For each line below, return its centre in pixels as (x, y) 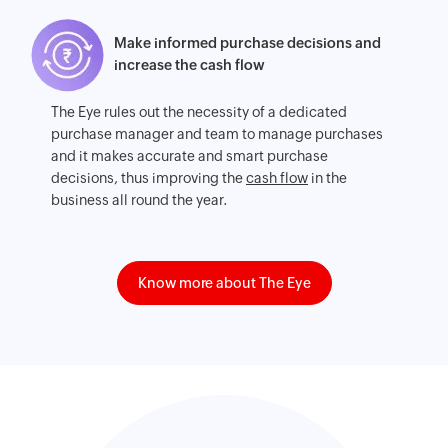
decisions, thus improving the (148, 178)
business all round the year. (139, 200)
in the (327, 178)
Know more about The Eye (224, 283)
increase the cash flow (189, 65)
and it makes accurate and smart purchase (189, 156)
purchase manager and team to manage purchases (217, 134)
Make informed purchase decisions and (247, 43)
